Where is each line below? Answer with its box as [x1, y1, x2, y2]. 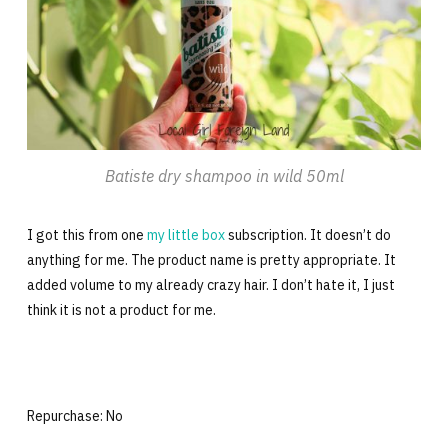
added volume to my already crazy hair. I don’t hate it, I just [26, 275, 395, 294]
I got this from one [26, 225, 147, 244]
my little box [146, 225, 225, 244]
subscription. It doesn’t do [224, 225, 391, 244]
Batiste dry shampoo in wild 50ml [104, 165, 344, 186]
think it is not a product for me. [26, 300, 216, 319]
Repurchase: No [26, 406, 123, 425]
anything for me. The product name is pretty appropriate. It [26, 250, 396, 269]
